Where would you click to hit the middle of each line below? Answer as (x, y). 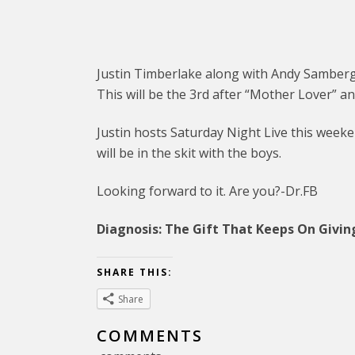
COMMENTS (150, 336)
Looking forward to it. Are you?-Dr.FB (207, 191)
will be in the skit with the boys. (189, 153)
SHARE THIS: (135, 272)
